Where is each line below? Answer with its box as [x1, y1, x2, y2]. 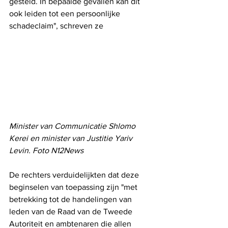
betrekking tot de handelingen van [9, 195, 134, 204]
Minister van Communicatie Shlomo [9, 122, 137, 131]
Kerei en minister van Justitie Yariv [9, 134, 134, 143]
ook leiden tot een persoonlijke [9, 9, 122, 18]
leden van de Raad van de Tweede [9, 207, 134, 216]
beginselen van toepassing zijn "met [9, 183, 139, 192]
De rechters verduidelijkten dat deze [9, 170, 141, 180]
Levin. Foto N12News [9, 146, 83, 155]
